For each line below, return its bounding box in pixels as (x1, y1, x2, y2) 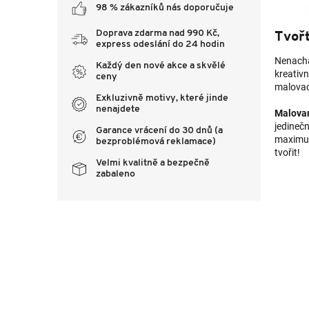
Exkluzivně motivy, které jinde (96, 93, 228, 103)
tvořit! (275, 147, 300, 159)
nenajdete (96, 104, 140, 114)
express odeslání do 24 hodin (96, 39, 225, 50)
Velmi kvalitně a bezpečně (96, 158, 210, 168)
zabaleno (96, 169, 135, 179)
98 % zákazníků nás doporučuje (96, 2, 234, 13)
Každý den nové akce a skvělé (96, 61, 226, 71)
